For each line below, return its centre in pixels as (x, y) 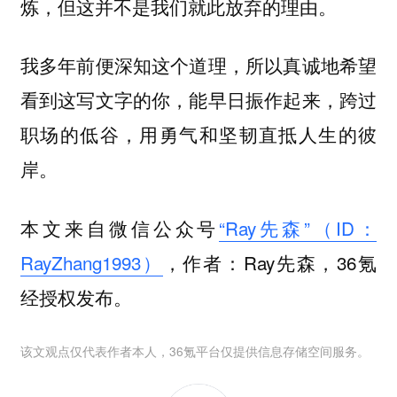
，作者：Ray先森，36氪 (270, 262)
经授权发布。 (76, 296)
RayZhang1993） (91, 262)
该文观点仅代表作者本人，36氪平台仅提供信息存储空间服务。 (195, 351)
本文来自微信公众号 (120, 227)
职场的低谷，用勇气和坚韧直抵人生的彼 (198, 134)
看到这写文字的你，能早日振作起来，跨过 (198, 100)
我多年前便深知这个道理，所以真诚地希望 (198, 65)
